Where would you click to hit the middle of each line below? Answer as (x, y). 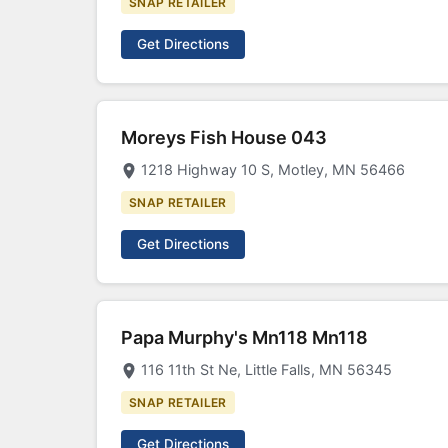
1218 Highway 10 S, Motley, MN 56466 (273, 169)
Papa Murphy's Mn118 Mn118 (244, 337)
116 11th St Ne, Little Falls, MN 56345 (266, 369)
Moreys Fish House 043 (224, 137)
